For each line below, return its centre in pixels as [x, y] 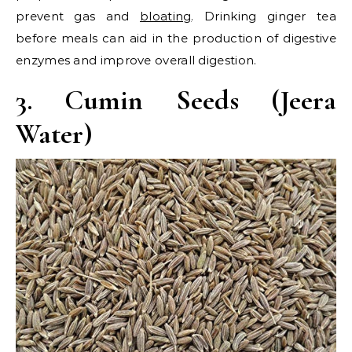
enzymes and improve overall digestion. [136, 60]
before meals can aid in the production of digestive [176, 38]
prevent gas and [78, 16]
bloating [166, 16]
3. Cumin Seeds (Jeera [176, 101]
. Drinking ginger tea [264, 16]
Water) [54, 134]
